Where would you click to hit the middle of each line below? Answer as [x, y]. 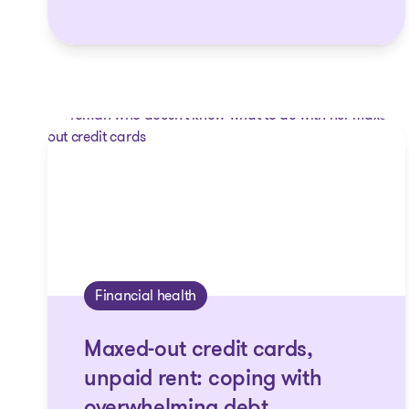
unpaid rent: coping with [203, 380]
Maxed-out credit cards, [199, 351]
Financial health [146, 295]
